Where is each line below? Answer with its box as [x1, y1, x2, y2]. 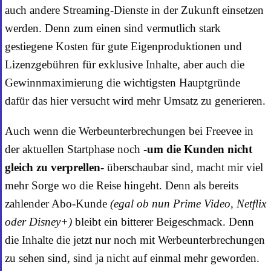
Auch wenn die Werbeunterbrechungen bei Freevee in [5, 124, 253, 137]
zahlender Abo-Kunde [5, 197, 110, 210]
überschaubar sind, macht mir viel [104, 160, 263, 174]
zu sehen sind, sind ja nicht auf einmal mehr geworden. [5, 251, 260, 264]
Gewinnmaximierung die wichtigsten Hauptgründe [5, 76, 240, 89]
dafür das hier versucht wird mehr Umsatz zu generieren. [5, 94, 266, 107]
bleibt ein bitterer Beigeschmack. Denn [72, 215, 254, 228]
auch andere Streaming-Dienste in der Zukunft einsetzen [5, 3, 264, 16]
